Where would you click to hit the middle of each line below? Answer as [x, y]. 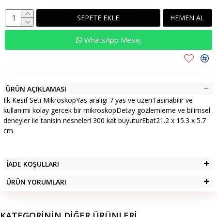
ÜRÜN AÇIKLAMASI [36, 89]
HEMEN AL [187, 17]
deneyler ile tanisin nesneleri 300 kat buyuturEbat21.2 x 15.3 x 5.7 [105, 120]
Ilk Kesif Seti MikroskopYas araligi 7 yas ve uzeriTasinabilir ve [98, 100]
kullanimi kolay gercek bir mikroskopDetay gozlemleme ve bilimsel [107, 110]
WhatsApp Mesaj [112, 39]
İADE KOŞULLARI [33, 164]
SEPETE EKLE [98, 17]
